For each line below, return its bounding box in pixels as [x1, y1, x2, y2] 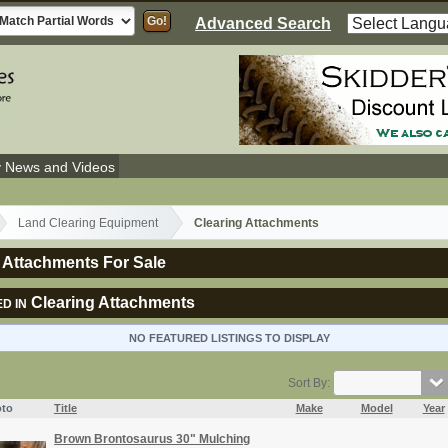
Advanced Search [195, 15, 332, 32]
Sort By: [288, 376, 334, 391]
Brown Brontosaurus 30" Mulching [54, 431, 251, 446]
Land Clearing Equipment [18, 215, 159, 230]
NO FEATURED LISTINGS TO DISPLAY [129, 332, 331, 344]
